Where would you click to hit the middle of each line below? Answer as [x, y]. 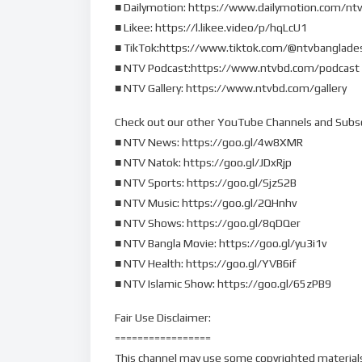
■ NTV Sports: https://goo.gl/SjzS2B [206, 183]
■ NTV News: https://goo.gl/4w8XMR [209, 143]
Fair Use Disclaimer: [163, 318]
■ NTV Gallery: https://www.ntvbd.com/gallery [231, 88]
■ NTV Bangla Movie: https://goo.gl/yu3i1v [221, 244]
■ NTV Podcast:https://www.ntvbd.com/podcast [237, 68]
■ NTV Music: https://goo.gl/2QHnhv [206, 203]
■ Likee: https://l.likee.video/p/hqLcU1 [211, 28]
